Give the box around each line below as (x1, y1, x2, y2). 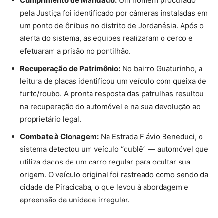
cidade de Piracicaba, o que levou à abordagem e (20, 182, 188, 192)
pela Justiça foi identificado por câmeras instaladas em (20, 8, 208, 18)
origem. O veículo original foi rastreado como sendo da (20, 170, 208, 179)
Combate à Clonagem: (20, 132, 99, 141)
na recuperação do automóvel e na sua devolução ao (20, 102, 200, 111)
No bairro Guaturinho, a (120, 64, 202, 73)
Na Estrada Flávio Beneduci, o (99, 132, 203, 141)
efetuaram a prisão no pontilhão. (20, 46, 131, 55)
